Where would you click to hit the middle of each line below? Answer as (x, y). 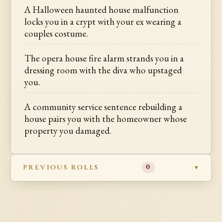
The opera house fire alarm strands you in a (104, 58)
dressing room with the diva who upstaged (103, 70)
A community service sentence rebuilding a (104, 107)
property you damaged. (68, 131)
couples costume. (56, 33)
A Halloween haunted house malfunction (102, 9)
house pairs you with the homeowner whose (106, 119)
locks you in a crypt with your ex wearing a (103, 21)
